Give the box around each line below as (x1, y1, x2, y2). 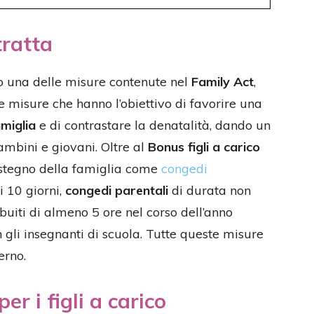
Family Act (191, 74, 254, 90)
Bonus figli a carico (148, 139, 260, 155)
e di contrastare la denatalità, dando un (36, 117, 271, 133)
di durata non (168, 182, 251, 198)
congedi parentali (62, 182, 168, 198)
